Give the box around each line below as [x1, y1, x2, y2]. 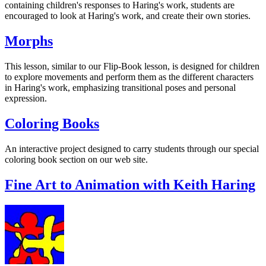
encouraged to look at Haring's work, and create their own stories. [5, 11, 251, 21]
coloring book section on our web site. [5, 154, 148, 165]
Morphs [5, 33, 53, 49]
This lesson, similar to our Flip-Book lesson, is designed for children [5, 61, 259, 72]
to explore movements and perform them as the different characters [5, 72, 254, 83]
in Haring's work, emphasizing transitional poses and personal [5, 83, 236, 93]
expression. [5, 93, 47, 104]
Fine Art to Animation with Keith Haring [5, 177, 255, 192]
